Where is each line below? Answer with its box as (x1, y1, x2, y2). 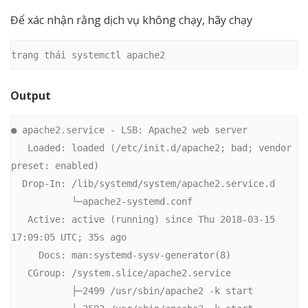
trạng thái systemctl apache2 (11, 49, 165, 60)
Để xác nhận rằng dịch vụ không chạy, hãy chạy (10, 12, 252, 28)
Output (10, 87, 51, 103)
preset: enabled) (11, 160, 99, 172)
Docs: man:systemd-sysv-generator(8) (11, 250, 38, 261)
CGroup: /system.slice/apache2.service (11, 267, 27, 279)
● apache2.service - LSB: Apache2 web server (11, 124, 247, 136)
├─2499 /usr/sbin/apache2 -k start (11, 285, 71, 297)
